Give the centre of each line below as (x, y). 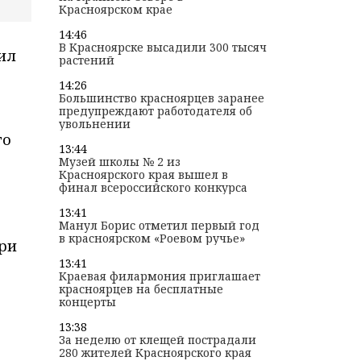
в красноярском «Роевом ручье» (151, 239)
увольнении (94, 124)
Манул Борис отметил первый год (159, 226)
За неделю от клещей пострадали (157, 340)
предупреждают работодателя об (155, 111)
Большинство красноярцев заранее (161, 98)
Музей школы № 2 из (119, 162)
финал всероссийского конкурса (153, 188)
